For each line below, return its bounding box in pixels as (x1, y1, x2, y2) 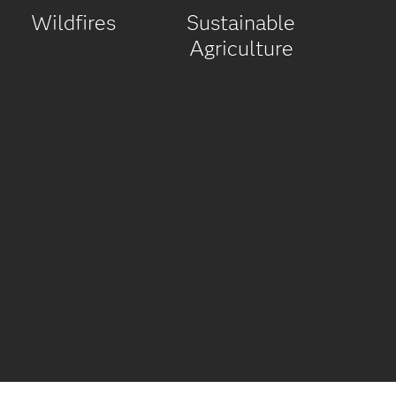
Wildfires (30, 9, 116, 35)
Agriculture (188, 34, 293, 61)
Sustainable (187, 9, 295, 35)
